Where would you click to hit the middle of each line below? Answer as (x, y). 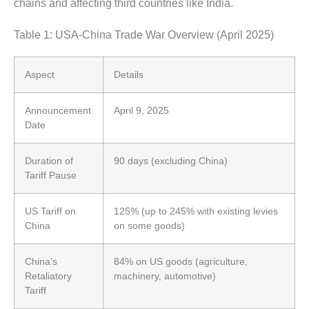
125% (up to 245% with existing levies (196, 211)
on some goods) (149, 225)
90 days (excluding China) (171, 160)
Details (129, 74)
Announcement (58, 110)
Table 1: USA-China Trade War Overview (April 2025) (144, 35)
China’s (41, 261)
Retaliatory (48, 276)
